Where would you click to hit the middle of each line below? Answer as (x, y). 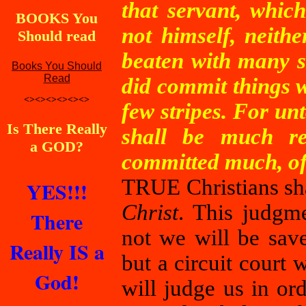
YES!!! (57, 191)
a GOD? (57, 147)
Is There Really (57, 129)
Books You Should (57, 66)
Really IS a (57, 251)
